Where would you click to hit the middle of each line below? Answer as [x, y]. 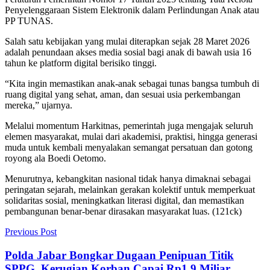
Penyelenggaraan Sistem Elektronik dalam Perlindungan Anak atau [132, 10]
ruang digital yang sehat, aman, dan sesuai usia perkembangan [123, 94]
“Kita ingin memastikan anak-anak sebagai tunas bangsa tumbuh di [132, 83]
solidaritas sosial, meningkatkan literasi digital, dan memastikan [124, 200]
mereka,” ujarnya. [39, 105]
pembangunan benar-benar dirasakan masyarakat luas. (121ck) [123, 211]
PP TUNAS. [29, 20]
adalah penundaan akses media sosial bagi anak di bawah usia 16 [128, 52]
